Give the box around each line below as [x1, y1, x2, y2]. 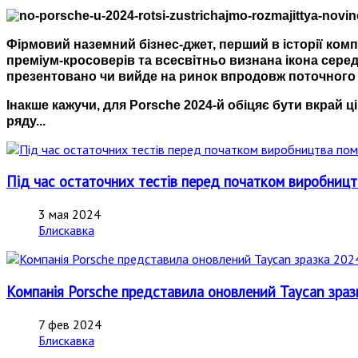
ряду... [6, 113, 49, 128]
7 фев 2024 [38, 316, 101, 332]
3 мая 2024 [38, 206, 101, 223]
